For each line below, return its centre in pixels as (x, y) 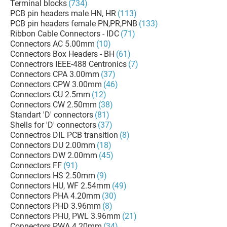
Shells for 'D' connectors (53, 125)
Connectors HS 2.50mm (53, 176)
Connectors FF (36, 165)
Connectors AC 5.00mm (52, 44)
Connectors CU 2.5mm (50, 94)
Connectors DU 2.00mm (53, 145)
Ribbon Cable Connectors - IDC (65, 34)
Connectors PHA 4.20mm (55, 196)
